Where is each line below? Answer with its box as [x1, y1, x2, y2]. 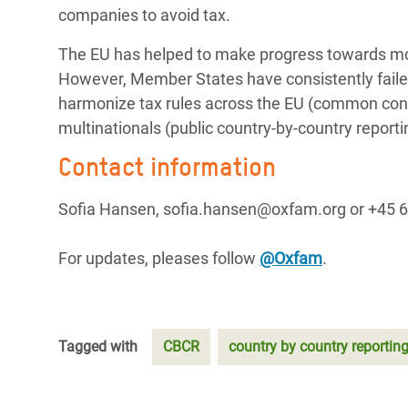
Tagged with [58, 338, 138, 355]
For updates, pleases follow [58, 249, 260, 268]
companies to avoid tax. [58, 5, 230, 25]
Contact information [58, 151, 276, 182]
